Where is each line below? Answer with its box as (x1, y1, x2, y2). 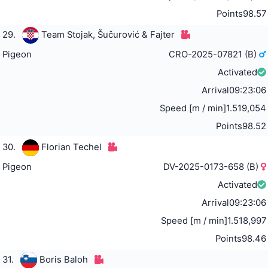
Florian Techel (41, 142, 102, 153)
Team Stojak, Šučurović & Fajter (41, 29, 175, 41)
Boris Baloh (39, 254, 88, 266)
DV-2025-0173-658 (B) (163, 162, 261, 173)
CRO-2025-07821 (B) (169, 49, 260, 60)
